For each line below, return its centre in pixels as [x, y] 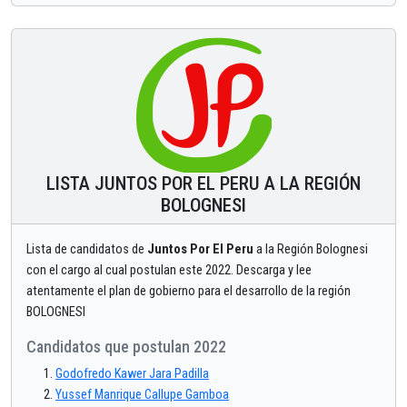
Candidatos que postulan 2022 [126, 347]
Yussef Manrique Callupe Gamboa [142, 395]
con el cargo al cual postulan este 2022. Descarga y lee [169, 271]
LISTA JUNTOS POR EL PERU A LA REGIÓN [203, 184]
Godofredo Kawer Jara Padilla [132, 374]
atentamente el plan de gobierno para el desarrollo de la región [189, 292]
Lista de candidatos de [87, 250]
